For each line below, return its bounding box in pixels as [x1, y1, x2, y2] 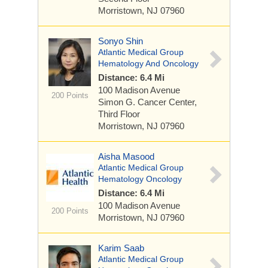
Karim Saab [98, 243, 144, 253]
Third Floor [98, 109, 140, 119]
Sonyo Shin [98, 36, 143, 46]
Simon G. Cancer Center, [98, 97, 197, 107]
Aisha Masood [98, 151, 154, 162]
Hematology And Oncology [98, 59, 199, 68]
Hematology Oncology [98, 174, 182, 184]
